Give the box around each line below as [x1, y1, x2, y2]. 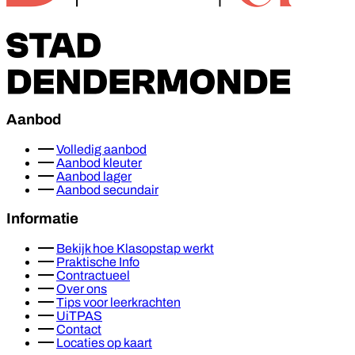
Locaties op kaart [56, 336, 152, 350]
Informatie [6, 211, 78, 227]
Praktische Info [56, 255, 139, 269]
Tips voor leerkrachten [56, 296, 181, 310]
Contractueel [56, 269, 130, 283]
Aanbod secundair [56, 182, 158, 197]
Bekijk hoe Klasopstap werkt [56, 242, 214, 256]
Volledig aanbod [56, 142, 147, 156]
